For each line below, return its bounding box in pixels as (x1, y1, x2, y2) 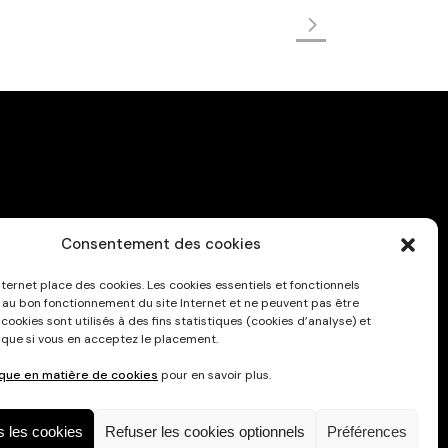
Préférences (327, 422, 407, 440)
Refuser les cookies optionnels (105, 422, 305, 440)
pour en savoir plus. (158, 367, 271, 383)
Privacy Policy (228, 260, 326, 280)
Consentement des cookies (60, 234, 261, 254)
